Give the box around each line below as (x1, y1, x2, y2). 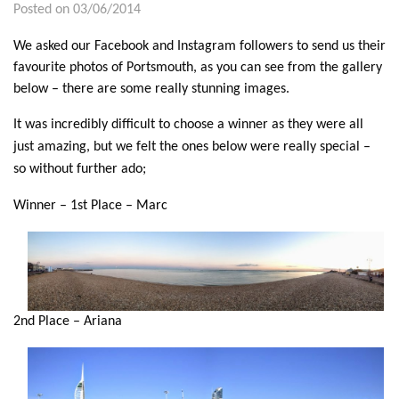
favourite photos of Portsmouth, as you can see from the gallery (13, 61, 382, 75)
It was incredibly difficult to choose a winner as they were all (13, 118, 363, 132)
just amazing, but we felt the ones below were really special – (13, 140, 370, 154)
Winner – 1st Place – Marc (13, 199, 167, 213)
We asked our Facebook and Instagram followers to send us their (13, 39, 386, 53)
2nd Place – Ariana (13, 314, 122, 330)
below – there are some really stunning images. (13, 82, 289, 96)
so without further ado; (13, 162, 146, 176)
